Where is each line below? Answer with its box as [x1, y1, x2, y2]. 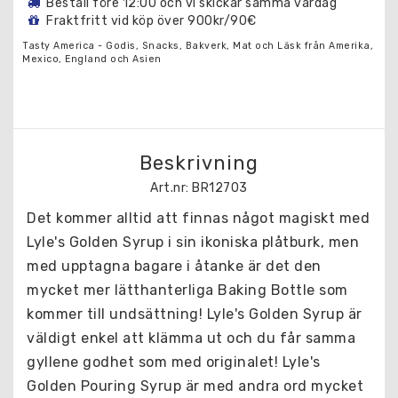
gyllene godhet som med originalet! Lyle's [27, 354, 321, 370]
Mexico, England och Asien [22, 53, 162, 65]
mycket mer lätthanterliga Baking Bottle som [27, 282, 348, 298]
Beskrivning [139, 151, 259, 175]
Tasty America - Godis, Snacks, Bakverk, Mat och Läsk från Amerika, [22, 40, 373, 52]
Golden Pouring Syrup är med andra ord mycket [27, 378, 363, 394]
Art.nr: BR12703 [150, 180, 248, 195]
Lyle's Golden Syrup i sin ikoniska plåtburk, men [27, 234, 359, 251]
